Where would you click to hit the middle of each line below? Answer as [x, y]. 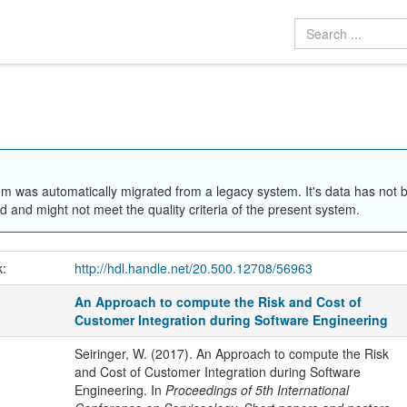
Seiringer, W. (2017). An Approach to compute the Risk [231, 353]
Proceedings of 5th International [257, 390]
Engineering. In [119, 390]
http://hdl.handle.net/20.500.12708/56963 [193, 268]
